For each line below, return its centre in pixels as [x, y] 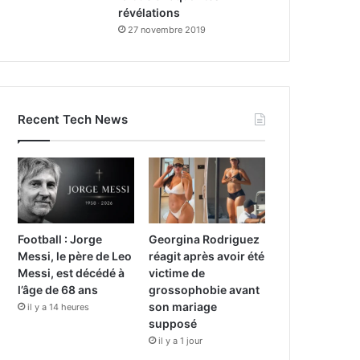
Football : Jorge [60, 239]
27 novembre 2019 [167, 29]
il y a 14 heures [59, 307]
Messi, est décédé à [72, 272]
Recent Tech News [73, 119]
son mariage [183, 306]
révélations [149, 12]
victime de [177, 272]
